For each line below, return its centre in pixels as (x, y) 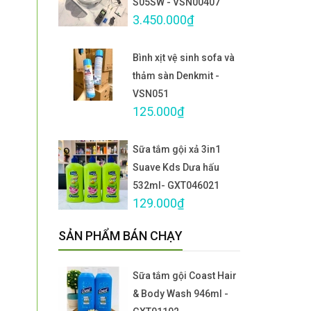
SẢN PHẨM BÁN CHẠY (120, 235)
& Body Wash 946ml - (180, 293)
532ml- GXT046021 (176, 185)
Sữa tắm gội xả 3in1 (177, 149)
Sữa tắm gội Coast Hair (185, 275)
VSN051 (151, 93)
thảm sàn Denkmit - (176, 75)
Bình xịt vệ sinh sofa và (184, 57)
